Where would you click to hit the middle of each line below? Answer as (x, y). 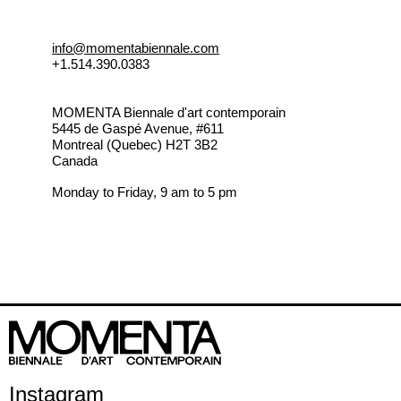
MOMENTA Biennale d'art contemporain (169, 112)
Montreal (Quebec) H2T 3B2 (135, 144)
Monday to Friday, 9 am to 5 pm (145, 192)
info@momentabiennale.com (136, 48)
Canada (75, 160)
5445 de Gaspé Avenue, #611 (138, 128)
